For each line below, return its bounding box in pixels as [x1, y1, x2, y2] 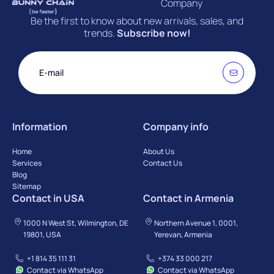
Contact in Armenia [143, 191, 234, 205]
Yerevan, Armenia [154, 229, 213, 240]
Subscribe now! [116, 26, 191, 40]
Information [12, 119, 67, 133]
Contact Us [143, 157, 182, 168]
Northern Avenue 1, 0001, [154, 217, 239, 228]
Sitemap [12, 180, 41, 191]
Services [12, 157, 42, 168]
